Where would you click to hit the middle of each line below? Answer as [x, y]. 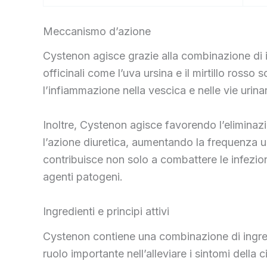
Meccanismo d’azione [97, 31]
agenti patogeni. [83, 177]
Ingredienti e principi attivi [106, 211]
